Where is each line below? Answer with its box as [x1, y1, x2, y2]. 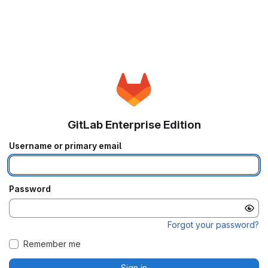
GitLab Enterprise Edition [67, 118, 201, 132]
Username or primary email [9, 141, 121, 151]
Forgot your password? [167, 220, 259, 230]
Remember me [23, 239, 81, 249]
